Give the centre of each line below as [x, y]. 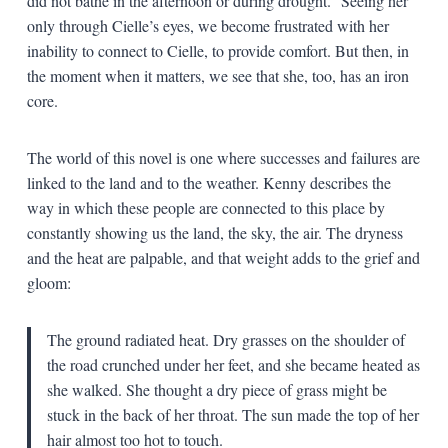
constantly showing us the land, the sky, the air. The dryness [214, 232]
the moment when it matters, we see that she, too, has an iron [217, 75]
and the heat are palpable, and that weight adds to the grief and [223, 257]
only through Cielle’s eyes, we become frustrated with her [207, 25]
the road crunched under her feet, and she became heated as [233, 364]
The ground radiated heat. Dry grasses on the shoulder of [225, 339]
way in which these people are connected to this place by [205, 207]
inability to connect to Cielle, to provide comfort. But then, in [217, 50]
